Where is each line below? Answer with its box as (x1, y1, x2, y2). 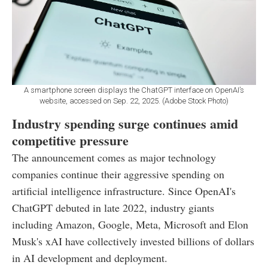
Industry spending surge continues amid (12, 113, 238, 133)
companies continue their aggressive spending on (12, 166, 224, 181)
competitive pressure (12, 130, 129, 150)
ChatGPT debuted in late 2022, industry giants (12, 200, 214, 215)
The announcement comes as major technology (12, 150, 216, 165)
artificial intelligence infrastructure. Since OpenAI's (12, 183, 236, 198)
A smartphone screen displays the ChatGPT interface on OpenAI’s (24, 85, 244, 95)
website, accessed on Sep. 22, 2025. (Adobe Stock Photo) (39, 96, 229, 105)
